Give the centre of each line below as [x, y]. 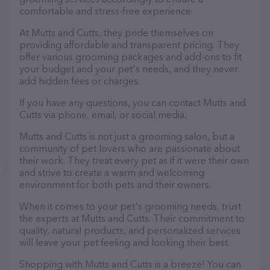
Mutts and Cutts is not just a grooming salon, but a [127, 136]
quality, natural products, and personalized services [130, 230]
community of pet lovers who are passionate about [130, 148]
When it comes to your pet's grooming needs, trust [130, 206]
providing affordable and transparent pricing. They [129, 45]
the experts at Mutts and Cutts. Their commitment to [132, 218]
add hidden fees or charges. [80, 81]
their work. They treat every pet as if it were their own [134, 160]
